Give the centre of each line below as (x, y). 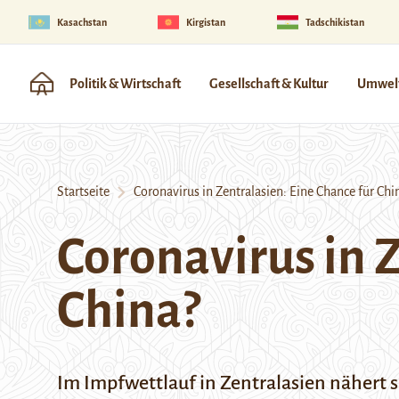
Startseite (83, 191)
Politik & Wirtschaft (125, 84)
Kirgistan (206, 22)
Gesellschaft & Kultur (269, 84)
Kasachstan (82, 22)
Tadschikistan (334, 22)
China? (128, 311)
